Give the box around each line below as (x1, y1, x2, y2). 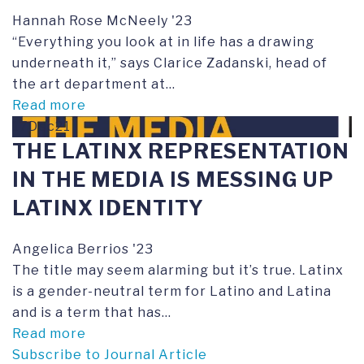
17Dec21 (12, 119, 71, 134)
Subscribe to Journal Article (12, 347, 207, 362)
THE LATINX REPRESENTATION (12, 139, 349, 163)
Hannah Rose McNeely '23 (12, 13, 193, 28)
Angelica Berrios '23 (12, 241, 154, 257)
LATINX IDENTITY (12, 196, 204, 220)
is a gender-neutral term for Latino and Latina (12, 284, 331, 299)
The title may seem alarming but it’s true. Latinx (12, 262, 344, 278)
